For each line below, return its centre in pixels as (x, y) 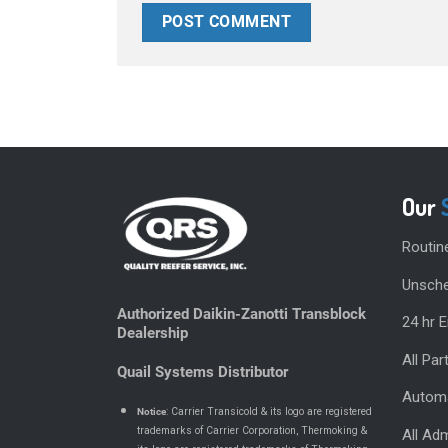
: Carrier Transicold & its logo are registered (268, 412)
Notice (151, 412)
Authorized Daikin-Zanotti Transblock (241, 314)
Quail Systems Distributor (202, 371)
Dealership (152, 333)
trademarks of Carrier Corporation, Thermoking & (251, 431)
